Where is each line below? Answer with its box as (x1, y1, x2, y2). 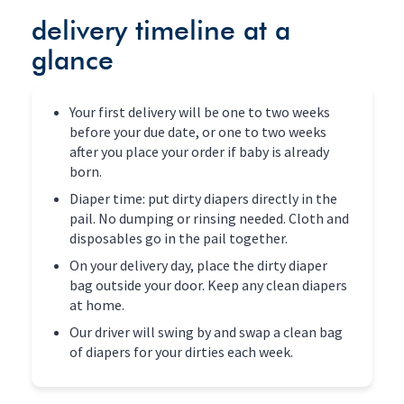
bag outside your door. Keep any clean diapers (69, 275, 347, 294)
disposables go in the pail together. (69, 228, 288, 247)
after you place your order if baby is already (69, 142, 329, 161)
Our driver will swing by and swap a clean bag (69, 322, 343, 341)
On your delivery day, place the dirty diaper (69, 255, 327, 274)
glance (32, 47, 114, 75)
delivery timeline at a (32, 17, 290, 45)
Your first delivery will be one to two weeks (69, 102, 330, 121)
